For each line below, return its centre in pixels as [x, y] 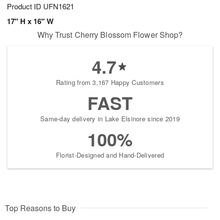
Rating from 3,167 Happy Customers [110, 82]
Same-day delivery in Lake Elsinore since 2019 [110, 119]
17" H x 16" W [30, 21]
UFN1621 [59, 6]
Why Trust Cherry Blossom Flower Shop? [110, 35]
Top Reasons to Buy [40, 208]
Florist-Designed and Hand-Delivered [110, 155]
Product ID [25, 6]
